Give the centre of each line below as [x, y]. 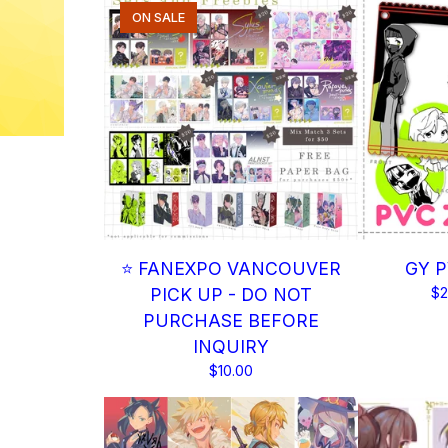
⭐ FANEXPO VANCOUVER [231, 268]
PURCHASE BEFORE [231, 320]
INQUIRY [231, 346]
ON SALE [158, 17]
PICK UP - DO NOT [231, 294]
